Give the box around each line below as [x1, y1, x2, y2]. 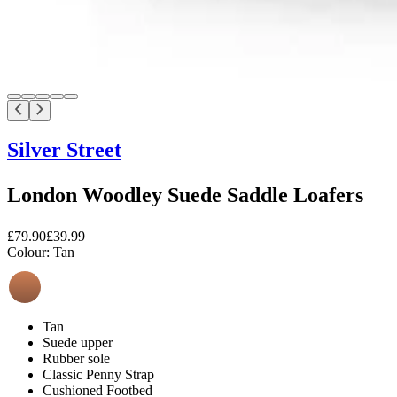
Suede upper [43, 334, 113, 350]
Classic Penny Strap [43, 366, 154, 382]
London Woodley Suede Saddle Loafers [7, 183, 363, 206]
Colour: [7, 244, 50, 260]
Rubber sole [43, 350, 110, 366]
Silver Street [7, 137, 121, 161]
